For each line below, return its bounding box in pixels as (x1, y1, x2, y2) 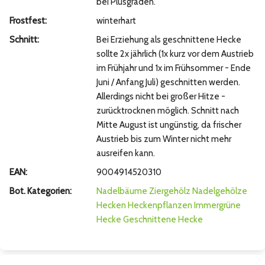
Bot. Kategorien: (9, 185, 72, 196)
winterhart (96, 15, 136, 26)
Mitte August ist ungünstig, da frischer (96, 119, 241, 130)
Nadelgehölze (192, 185, 247, 196)
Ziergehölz (148, 185, 190, 196)
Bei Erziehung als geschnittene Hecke (96, 34, 241, 45)
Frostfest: (9, 15, 47, 26)
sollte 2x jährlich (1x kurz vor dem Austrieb (96, 48, 254, 59)
